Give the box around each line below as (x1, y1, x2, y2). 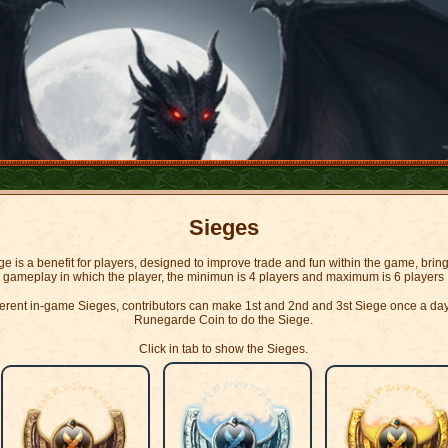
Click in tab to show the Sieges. (139, 342, 309, 356)
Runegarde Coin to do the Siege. (134, 313, 314, 327)
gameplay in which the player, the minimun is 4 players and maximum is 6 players (3, 270, 445, 284)
